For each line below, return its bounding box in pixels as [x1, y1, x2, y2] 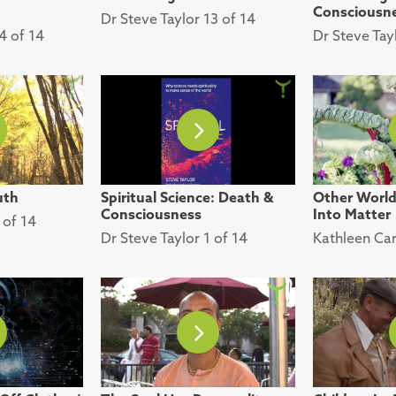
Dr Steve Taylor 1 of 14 [101, 228, 247, 247]
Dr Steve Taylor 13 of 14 [101, 10, 255, 28]
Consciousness [101, 204, 202, 223]
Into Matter [313, 204, 391, 223]
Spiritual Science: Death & [101, 187, 273, 206]
